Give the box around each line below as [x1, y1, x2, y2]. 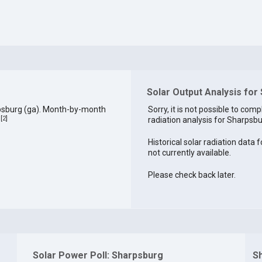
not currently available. [147, 148, 231, 158]
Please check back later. [147, 170, 236, 180]
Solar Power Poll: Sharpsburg [32, 249, 163, 261]
